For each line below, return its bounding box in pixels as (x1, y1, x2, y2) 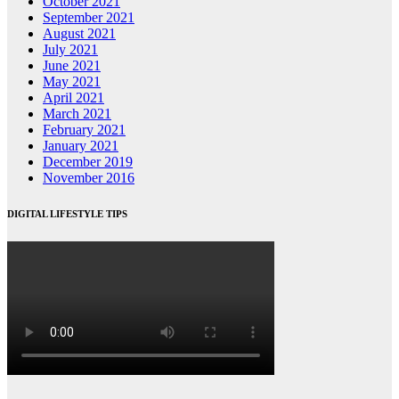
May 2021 (43, 74, 101, 90)
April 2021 (43, 90, 104, 106)
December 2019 (43, 154, 133, 170)
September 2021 (43, 10, 134, 26)
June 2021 (43, 58, 101, 74)
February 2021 (43, 122, 126, 138)
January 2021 (43, 138, 118, 154)
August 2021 (43, 26, 116, 42)
